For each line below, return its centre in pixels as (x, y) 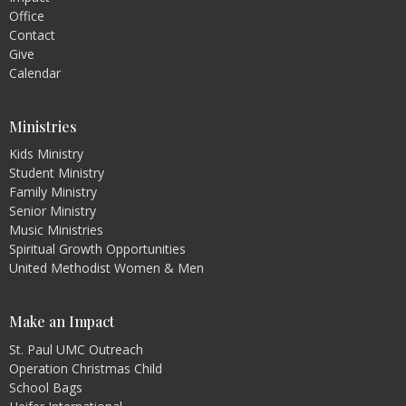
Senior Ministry (53, 211)
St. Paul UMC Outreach (76, 349)
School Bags (46, 387)
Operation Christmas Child (86, 368)
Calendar (35, 72)
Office (27, 15)
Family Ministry (53, 192)
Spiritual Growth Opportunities (97, 249)
